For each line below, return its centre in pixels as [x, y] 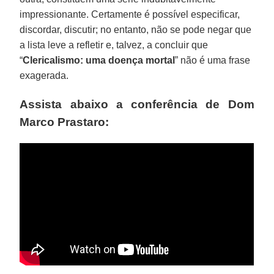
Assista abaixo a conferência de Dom [137, 104]
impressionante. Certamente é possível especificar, [130, 14]
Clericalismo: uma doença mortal [99, 60]
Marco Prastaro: [65, 122]
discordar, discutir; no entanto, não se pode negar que [136, 29]
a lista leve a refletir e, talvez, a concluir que [114, 45]
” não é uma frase [213, 60]
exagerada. [44, 75]
